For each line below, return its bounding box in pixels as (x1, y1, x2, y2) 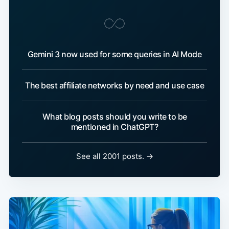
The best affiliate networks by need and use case (25, 80, 204, 91)
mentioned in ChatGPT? (71, 122, 158, 132)
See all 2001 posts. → (76, 151, 153, 162)
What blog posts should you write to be (42, 111, 187, 122)
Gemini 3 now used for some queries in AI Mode (27, 49, 202, 60)
